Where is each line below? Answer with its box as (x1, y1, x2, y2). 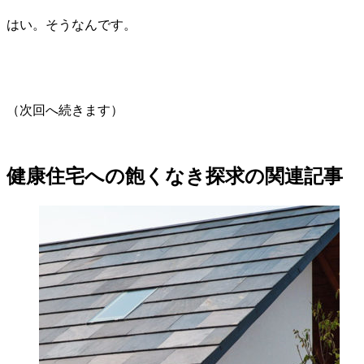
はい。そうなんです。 (6, 17, 136, 32)
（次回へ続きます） (6, 102, 123, 117)
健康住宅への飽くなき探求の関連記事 (6, 165, 343, 187)
